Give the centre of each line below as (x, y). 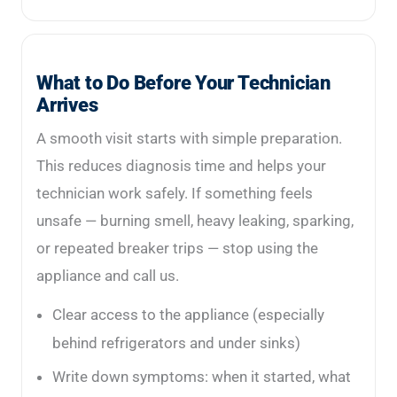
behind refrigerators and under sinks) (176, 343)
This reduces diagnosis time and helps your (181, 166)
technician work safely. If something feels (175, 194)
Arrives (67, 105)
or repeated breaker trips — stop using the (177, 249)
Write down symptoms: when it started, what (202, 377)
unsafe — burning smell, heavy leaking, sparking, (195, 221)
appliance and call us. (108, 276)
